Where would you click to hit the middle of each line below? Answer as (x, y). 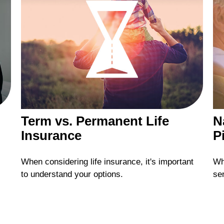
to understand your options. (72, 174)
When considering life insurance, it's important (107, 162)
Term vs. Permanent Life (95, 121)
